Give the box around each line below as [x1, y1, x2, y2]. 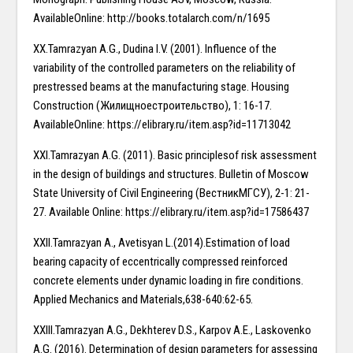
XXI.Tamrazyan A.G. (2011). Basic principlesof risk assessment [33, 148, 318, 163]
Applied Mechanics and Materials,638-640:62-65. [33, 292, 254, 307]
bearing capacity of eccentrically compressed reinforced [33, 255, 288, 269]
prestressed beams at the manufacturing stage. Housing [33, 80, 290, 95]
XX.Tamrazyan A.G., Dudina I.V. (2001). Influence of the [33, 42, 277, 57]
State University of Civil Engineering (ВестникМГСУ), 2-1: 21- [33, 186, 310, 201]
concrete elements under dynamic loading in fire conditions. [33, 273, 304, 288]
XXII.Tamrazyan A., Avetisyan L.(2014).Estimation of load [33, 236, 291, 251]
